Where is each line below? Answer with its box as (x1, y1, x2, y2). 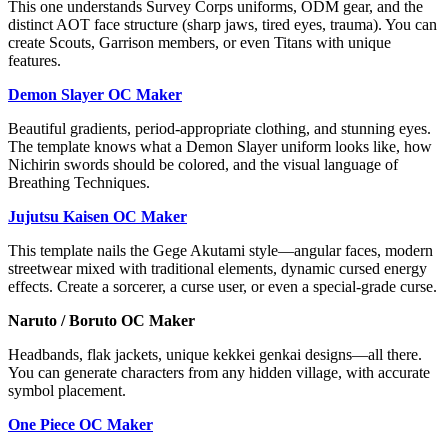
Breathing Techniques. (8, 174, 150, 192)
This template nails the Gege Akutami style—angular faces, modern (8, 242, 433, 260)
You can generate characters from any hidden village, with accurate (8, 364, 430, 382)
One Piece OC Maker (8, 416, 153, 434)
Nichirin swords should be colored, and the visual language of (8, 156, 398, 174)
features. (8, 52, 61, 70)
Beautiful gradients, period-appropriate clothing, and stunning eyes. (8, 120, 431, 138)
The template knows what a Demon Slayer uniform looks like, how (8, 138, 432, 156)
